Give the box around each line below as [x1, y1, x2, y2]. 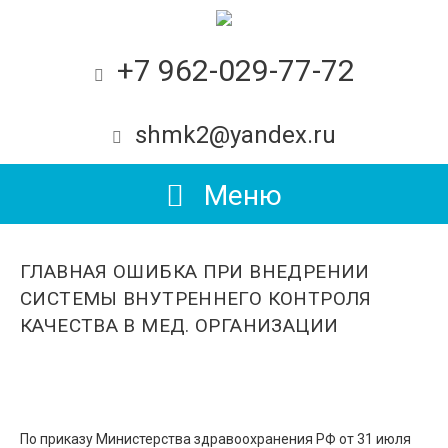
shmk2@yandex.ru [135, 121, 336, 149]
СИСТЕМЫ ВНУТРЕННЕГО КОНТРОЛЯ [20, 287, 372, 310]
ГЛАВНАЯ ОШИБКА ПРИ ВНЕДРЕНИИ [20, 260, 370, 283]
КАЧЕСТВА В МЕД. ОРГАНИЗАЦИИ [20, 314, 339, 337]
